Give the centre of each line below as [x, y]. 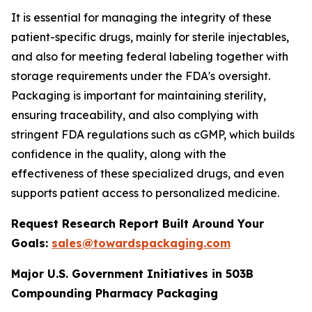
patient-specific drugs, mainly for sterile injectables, [150, 37]
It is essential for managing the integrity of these [141, 17]
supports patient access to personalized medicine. [145, 193]
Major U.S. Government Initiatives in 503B [132, 274]
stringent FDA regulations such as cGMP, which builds [153, 134]
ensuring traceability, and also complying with [135, 115]
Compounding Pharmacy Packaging [115, 293]
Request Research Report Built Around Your [138, 224]
